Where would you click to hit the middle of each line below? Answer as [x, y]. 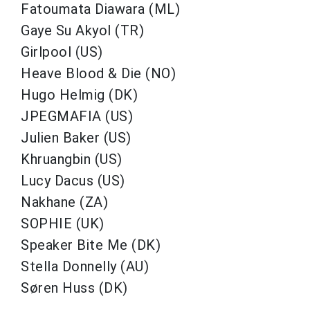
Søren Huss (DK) [76, 288]
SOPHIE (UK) [64, 223]
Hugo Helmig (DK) [81, 94]
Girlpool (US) [64, 52]
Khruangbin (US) [73, 159]
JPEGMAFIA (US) [79, 116]
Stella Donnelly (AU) [87, 266]
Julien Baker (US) [78, 137]
